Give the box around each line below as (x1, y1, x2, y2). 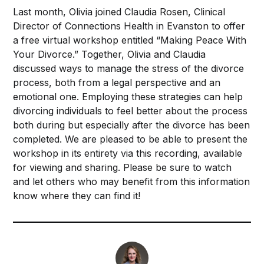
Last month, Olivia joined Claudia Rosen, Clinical (13, 6, 226, 18)
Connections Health (65, 20, 154, 32)
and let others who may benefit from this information (13, 176, 250, 187)
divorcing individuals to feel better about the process (13, 105, 248, 117)
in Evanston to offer (153, 20, 246, 32)
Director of (13, 20, 65, 32)
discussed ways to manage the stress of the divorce (13, 62, 245, 74)
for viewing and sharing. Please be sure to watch (13, 161, 232, 173)
